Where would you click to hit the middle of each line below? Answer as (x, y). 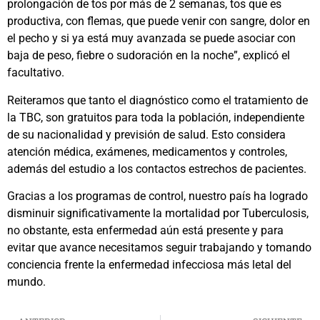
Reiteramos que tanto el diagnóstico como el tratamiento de (157, 100)
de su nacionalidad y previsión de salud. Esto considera (146, 134)
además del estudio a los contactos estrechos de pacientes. (157, 169)
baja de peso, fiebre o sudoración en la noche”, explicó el (149, 56)
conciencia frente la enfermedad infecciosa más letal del (149, 264)
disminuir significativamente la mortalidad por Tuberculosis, (158, 213)
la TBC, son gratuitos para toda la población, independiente (156, 117)
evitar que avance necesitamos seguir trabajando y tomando (159, 247)
